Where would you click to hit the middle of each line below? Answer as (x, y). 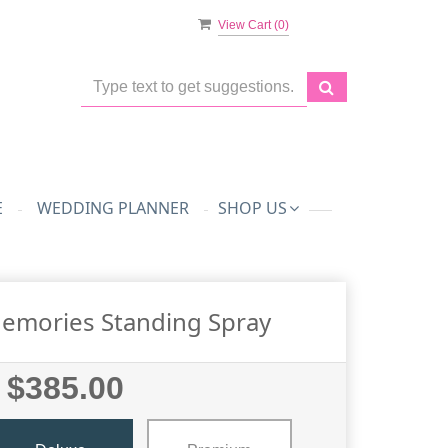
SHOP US (252, 208)
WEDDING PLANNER (112, 208)
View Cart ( (248, 25)
